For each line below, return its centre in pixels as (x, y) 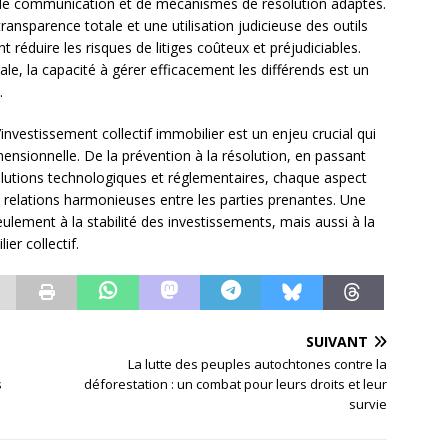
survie (368, 404)
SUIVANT (337, 342)
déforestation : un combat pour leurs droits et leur (236, 384)
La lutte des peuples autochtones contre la (258, 364)
